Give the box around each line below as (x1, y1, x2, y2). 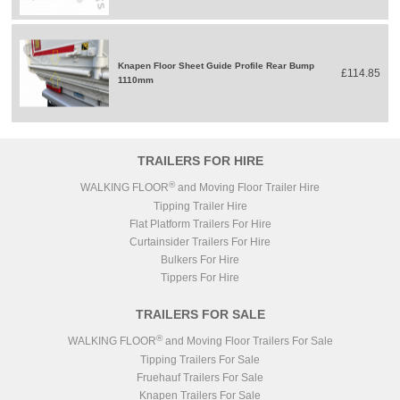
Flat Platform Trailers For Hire (129, 217, 271, 230)
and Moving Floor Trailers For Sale (162, 334, 333, 347)
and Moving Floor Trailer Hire (175, 180, 320, 194)
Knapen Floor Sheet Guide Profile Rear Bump (118, 60, 315, 71)
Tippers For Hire (161, 271, 239, 284)
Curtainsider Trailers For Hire (129, 235, 271, 248)
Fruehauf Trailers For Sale (137, 371, 263, 384)
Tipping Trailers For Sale (140, 353, 260, 366)
